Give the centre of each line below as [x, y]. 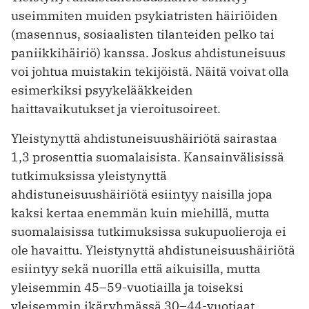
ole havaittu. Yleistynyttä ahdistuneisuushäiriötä [153, 250]
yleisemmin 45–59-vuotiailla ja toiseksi [127, 288]
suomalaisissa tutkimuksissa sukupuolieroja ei [149, 232]
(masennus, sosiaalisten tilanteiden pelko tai [143, 34]
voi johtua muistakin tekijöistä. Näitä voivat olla [150, 72]
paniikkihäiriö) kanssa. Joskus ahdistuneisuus [148, 53]
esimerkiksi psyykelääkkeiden [102, 90]
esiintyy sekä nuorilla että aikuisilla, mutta [136, 269]
